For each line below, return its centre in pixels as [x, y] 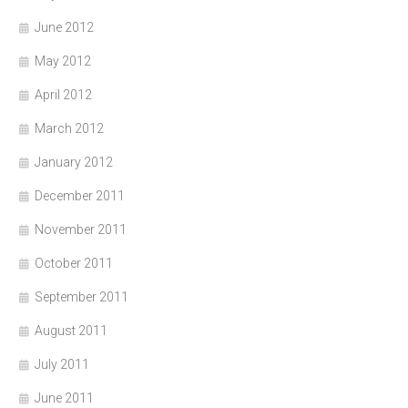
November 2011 [81, 230]
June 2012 [64, 28]
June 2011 [64, 398]
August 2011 [71, 331]
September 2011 [82, 297]
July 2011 [62, 365]
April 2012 [63, 95]
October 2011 [74, 264]
